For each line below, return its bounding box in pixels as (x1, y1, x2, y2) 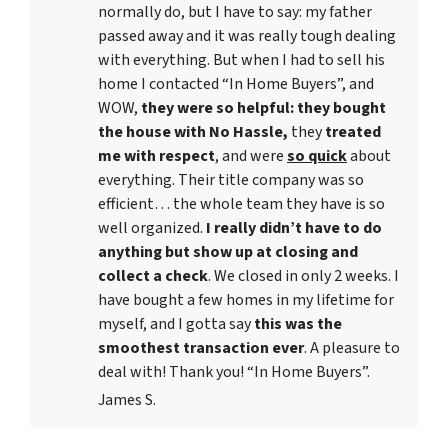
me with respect (98, 145, 215, 167)
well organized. (98, 217, 206, 239)
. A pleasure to (304, 337, 400, 359)
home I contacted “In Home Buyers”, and (98, 73, 374, 95)
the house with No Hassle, (98, 121, 288, 143)
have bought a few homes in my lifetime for (98, 289, 394, 311)
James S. (98, 389, 156, 411)
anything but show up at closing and (98, 241, 358, 263)
